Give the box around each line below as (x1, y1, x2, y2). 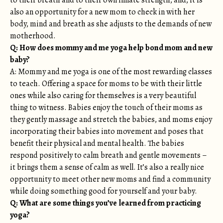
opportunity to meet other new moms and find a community (10, 174, 211, 185)
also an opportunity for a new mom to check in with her (10, 6, 195, 17)
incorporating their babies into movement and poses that (10, 126, 204, 137)
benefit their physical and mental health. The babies (10, 138, 184, 149)
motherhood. (10, 30, 56, 41)
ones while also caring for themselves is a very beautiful (10, 90, 196, 101)
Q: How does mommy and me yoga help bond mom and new (10, 42, 213, 53)
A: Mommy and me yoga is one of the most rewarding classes (10, 66, 212, 77)
